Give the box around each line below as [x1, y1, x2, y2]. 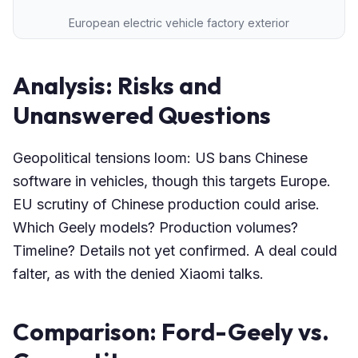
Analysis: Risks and [13, 70, 221, 101]
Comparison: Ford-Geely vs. [13, 316, 329, 347]
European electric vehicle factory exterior [69, 15, 289, 30]
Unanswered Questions [13, 99, 271, 130]
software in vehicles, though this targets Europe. [13, 172, 331, 189]
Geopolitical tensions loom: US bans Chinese [13, 149, 308, 166]
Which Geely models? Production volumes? [13, 218, 298, 236]
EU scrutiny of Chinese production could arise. [13, 195, 320, 213]
